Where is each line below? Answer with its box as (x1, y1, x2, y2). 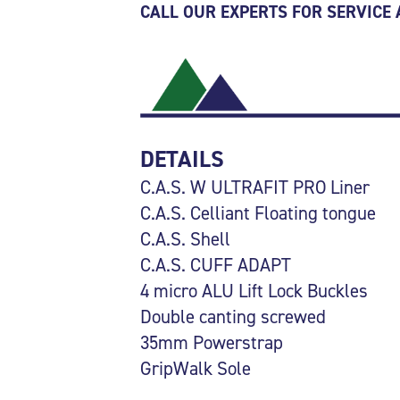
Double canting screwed (139, 304, 326, 330)
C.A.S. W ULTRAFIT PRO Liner (139, 175, 370, 201)
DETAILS (139, 144, 224, 175)
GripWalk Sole (139, 356, 251, 382)
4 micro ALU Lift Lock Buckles (139, 279, 368, 304)
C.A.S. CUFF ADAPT (139, 253, 291, 279)
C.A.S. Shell (139, 227, 230, 253)
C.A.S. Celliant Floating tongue (139, 201, 376, 227)
